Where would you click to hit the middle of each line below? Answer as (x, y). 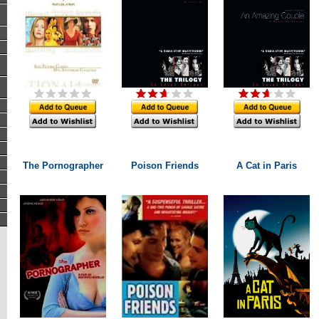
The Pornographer (63, 166)
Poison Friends (164, 166)
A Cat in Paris (267, 166)
